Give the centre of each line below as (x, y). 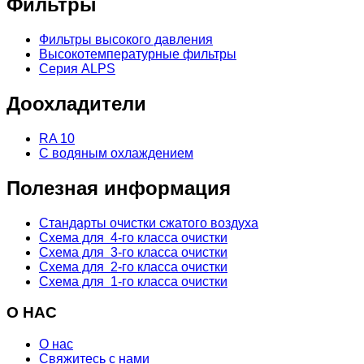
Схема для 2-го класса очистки (133, 266)
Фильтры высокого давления (126, 39)
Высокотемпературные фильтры (138, 54)
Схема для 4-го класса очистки (133, 237)
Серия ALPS (77, 68)
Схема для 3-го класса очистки (133, 252)
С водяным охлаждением (116, 153)
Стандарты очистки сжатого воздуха (149, 223)
